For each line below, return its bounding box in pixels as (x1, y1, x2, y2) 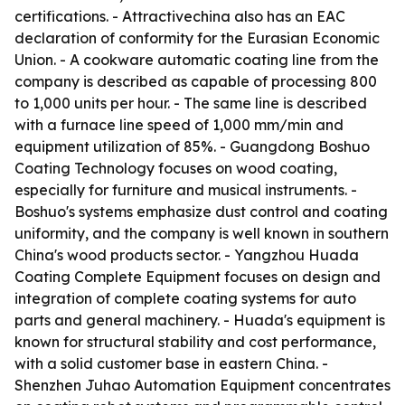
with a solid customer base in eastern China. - (14, 354, 328, 372)
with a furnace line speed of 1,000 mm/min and (14, 116, 344, 134)
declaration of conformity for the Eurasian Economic (14, 29, 380, 47)
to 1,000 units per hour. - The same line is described (14, 94, 367, 112)
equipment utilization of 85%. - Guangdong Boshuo (14, 137, 370, 155)
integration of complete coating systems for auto (14, 289, 356, 307)
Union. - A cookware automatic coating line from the (14, 51, 379, 69)
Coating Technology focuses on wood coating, (14, 159, 337, 177)
